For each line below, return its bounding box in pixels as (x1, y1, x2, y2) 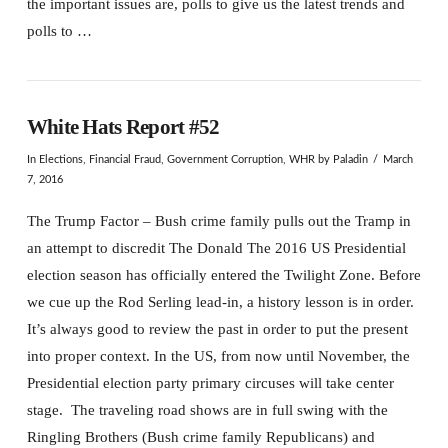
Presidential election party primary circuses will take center (26, 374, 394, 391)
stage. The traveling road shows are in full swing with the (26, 401, 388, 418)
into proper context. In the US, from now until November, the (26, 347, 410, 364)
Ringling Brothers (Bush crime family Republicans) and (26, 428, 375, 445)
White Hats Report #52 (26, 114, 220, 139)
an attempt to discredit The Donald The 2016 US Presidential (26, 239, 406, 256)
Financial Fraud (88, 154, 161, 165)
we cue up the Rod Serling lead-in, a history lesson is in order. (26, 293, 414, 310)
